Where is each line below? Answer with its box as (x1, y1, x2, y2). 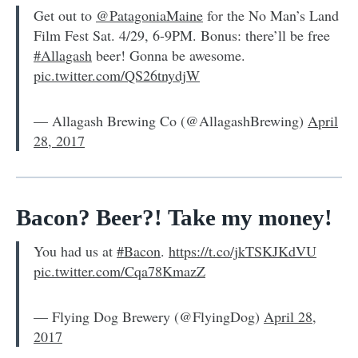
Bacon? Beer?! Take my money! (16, 204, 332, 230)
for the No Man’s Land (203, 5, 339, 25)
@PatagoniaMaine (96, 5, 203, 25)
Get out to (34, 5, 96, 25)
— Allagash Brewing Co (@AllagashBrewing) (34, 110, 308, 130)
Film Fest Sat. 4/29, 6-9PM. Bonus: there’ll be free (34, 25, 330, 45)
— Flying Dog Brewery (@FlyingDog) (34, 306, 264, 326)
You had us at (34, 241, 117, 261)
